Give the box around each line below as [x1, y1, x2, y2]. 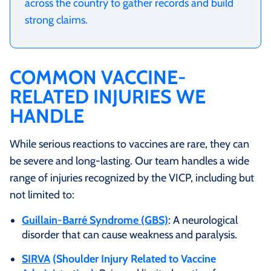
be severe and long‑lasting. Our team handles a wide [10, 154, 249, 168]
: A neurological [168, 213, 238, 227]
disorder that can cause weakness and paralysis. [22, 227, 237, 241]
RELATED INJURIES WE [10, 84, 206, 108]
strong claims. [25, 13, 88, 27]
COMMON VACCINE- [10, 65, 186, 89]
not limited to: [10, 188, 74, 201]
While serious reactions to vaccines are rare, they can [10, 137, 249, 151]
